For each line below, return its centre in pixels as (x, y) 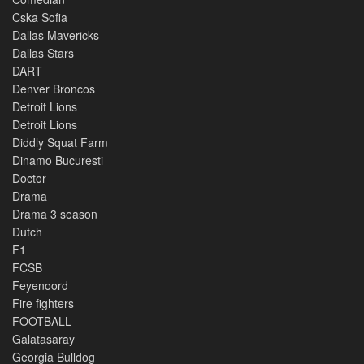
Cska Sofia (41, 17)
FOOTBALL (42, 321)
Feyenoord (40, 285)
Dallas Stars (45, 52)
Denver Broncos (54, 88)
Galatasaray (43, 338)
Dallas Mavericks (56, 35)
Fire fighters (43, 303)
